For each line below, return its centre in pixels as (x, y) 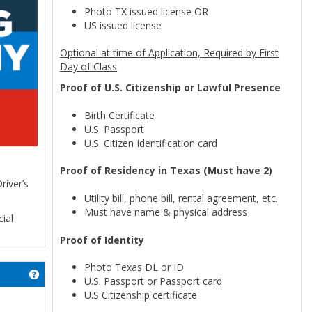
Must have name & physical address (166, 212)
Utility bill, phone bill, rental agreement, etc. (181, 198)
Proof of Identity (102, 240)
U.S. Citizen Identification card (151, 143)
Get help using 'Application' (99, 274)
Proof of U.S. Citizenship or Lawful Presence (171, 88)
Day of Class (89, 67)
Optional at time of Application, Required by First (170, 53)
